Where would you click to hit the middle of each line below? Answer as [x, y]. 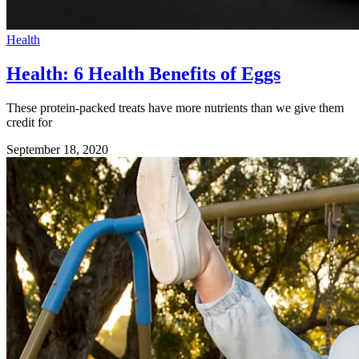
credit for [29, 123]
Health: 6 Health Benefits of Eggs [143, 74]
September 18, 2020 [57, 150]
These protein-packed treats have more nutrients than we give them [175, 108]
